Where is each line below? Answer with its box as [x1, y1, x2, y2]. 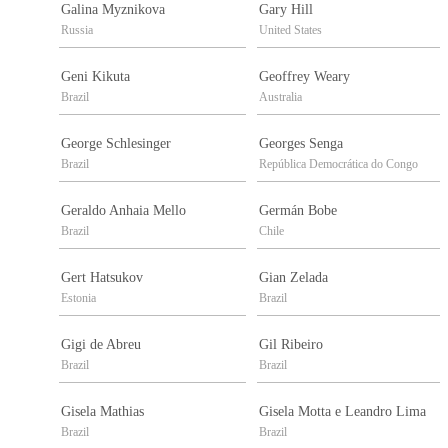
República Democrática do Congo [259, 157, 418, 172]
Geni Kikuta [61, 69, 130, 85]
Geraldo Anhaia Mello [61, 203, 186, 219]
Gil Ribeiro [259, 337, 323, 353]
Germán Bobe [259, 203, 337, 219]
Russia [61, 23, 93, 38]
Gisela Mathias [61, 404, 144, 420]
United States [259, 23, 322, 38]
